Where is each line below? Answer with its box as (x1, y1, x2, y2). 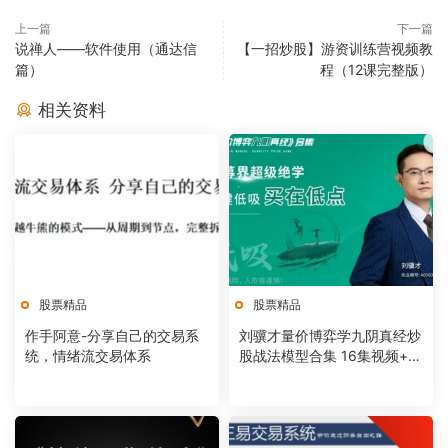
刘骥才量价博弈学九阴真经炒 (239, 327, 421, 345)
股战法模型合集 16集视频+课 (239, 347, 422, 365)
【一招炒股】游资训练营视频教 (237, 40, 433, 57)
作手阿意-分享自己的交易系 (25, 327, 199, 345)
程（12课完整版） (320, 61, 433, 78)
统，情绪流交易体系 (25, 347, 151, 365)
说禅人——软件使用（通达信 (15, 40, 197, 57)
